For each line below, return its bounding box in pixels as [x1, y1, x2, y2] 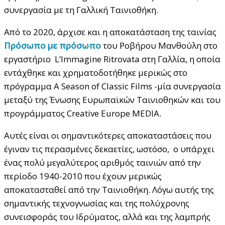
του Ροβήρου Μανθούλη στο [101, 40, 217, 52]
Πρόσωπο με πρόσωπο [4, 40, 101, 52]
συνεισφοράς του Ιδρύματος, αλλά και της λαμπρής [4, 211, 210, 223]
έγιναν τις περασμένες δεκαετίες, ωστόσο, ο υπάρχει [4, 143, 214, 155]
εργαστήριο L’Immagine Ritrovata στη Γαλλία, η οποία [4, 53, 220, 65]
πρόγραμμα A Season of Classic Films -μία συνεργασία [4, 80, 221, 92]
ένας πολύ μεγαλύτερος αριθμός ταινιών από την [4, 157, 201, 169]
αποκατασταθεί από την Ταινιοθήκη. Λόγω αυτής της [4, 184, 214, 196]
